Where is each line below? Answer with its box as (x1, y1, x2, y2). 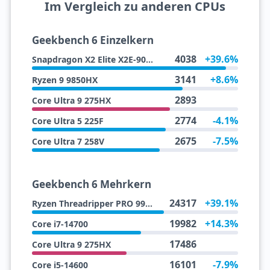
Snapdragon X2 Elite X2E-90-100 (145, 54, 153, 66)
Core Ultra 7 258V (31, 136, 104, 148)
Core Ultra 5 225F (31, 115, 104, 127)
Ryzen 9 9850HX (31, 74, 98, 86)
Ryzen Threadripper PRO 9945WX (145, 198, 152, 210)
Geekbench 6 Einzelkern (31, 33, 154, 48)
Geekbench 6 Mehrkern (31, 177, 151, 192)
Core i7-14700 (31, 218, 88, 230)
